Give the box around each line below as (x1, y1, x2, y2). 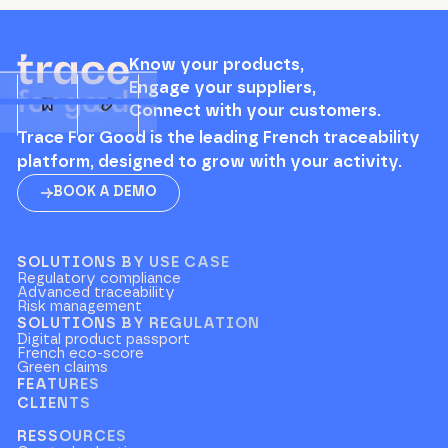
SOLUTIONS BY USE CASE (17, 255, 231, 271)
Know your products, (128, 56, 304, 73)
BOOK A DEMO (52, 185, 157, 200)
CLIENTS (17, 396, 92, 412)
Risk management (17, 299, 143, 315)
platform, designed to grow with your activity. (17, 154, 403, 171)
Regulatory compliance (17, 271, 182, 287)
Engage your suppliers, (128, 79, 316, 96)
